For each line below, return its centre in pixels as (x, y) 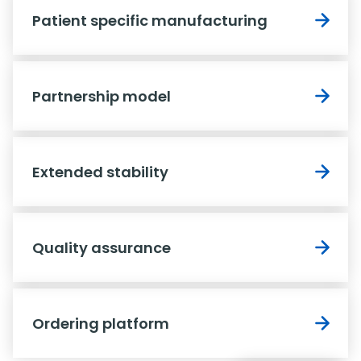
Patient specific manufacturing (150, 20)
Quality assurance (102, 247)
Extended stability (100, 172)
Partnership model (102, 96)
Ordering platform (101, 323)
